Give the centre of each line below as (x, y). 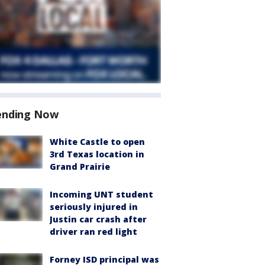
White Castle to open (97, 142)
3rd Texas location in (97, 154)
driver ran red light (93, 232)
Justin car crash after (98, 219)
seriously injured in (94, 207)
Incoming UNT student (101, 194)
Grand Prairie (80, 167)
